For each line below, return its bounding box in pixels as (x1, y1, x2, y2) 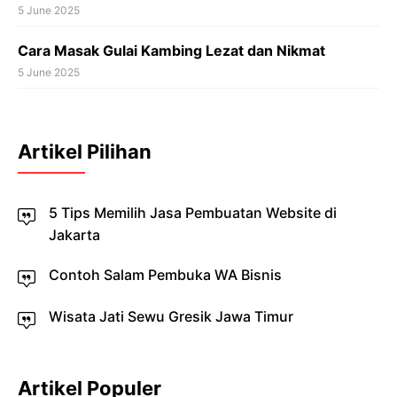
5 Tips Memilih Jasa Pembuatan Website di (49, 204, 337, 222)
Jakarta (49, 226, 100, 245)
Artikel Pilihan (18, 140, 152, 164)
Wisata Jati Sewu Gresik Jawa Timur (49, 307, 293, 326)
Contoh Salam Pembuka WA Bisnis (49, 266, 282, 284)
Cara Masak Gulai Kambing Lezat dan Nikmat (18, 42, 325, 60)
